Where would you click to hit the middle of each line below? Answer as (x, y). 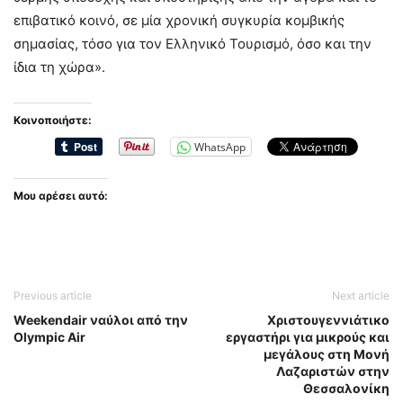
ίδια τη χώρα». (59, 67)
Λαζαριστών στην (333, 371)
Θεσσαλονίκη (346, 388)
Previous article (53, 296)
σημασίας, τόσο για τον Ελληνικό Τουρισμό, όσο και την (193, 44)
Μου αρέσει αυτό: (61, 196)
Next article (361, 296)
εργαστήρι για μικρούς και (308, 337)
